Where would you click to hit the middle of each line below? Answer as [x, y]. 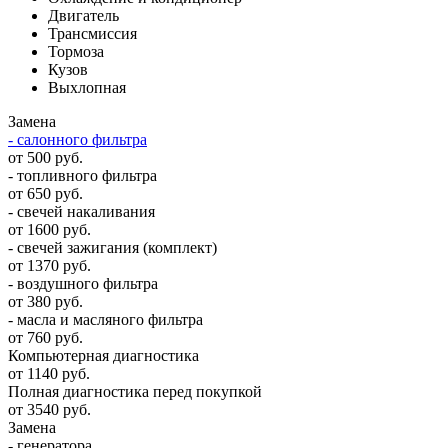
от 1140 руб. [49, 374]
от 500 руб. [45, 158]
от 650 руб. [45, 194]
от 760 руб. [45, 338]
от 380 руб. [45, 302]
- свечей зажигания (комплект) [112, 248]
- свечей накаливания [81, 212]
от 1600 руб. [49, 230]
